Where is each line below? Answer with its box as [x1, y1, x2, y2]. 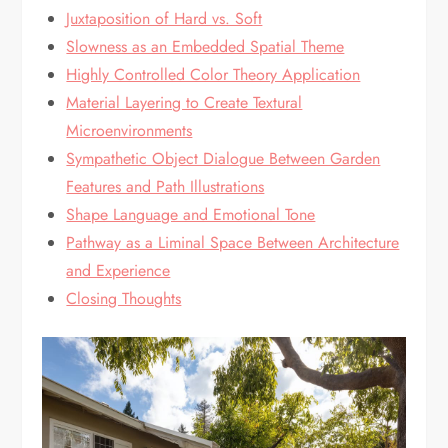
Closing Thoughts [66, 287, 182, 311]
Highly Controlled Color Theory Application [66, 63, 361, 87]
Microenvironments [66, 119, 193, 143]
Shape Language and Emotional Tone [66, 203, 316, 227]
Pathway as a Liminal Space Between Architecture [66, 231, 400, 255]
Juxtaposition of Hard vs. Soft [66, 7, 263, 31]
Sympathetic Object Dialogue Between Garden [66, 147, 381, 171]
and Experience [66, 259, 171, 283]
